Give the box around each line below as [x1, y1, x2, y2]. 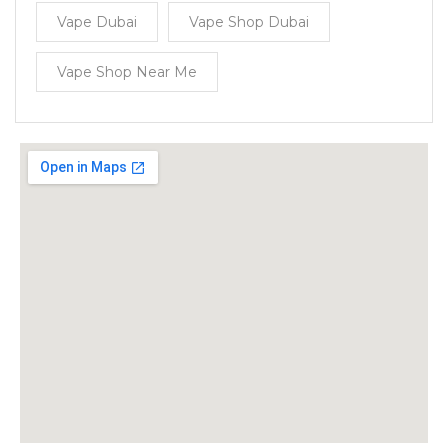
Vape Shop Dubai [189, 13, 309, 31]
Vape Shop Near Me [57, 63, 197, 81]
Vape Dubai [57, 13, 137, 31]
